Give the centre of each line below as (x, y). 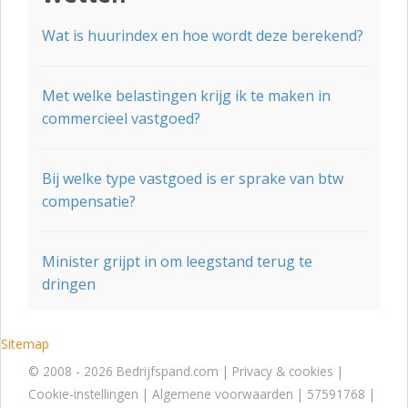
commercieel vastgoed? (121, 118)
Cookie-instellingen (83, 394)
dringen (69, 284)
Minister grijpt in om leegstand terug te (177, 261)
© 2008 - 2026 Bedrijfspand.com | (130, 371)
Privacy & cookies (283, 371)
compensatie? (89, 201)
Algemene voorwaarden (223, 394)
